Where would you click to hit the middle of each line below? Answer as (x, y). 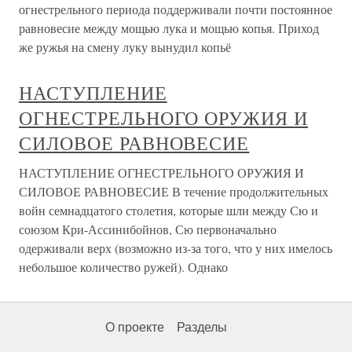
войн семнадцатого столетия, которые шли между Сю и (169, 210)
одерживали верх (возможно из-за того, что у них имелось (176, 248)
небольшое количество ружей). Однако (123, 267)
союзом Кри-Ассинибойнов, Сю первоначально (148, 229)
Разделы (202, 327)
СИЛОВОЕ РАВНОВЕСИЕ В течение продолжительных (174, 191)
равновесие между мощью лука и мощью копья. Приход (169, 28)
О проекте (135, 327)
